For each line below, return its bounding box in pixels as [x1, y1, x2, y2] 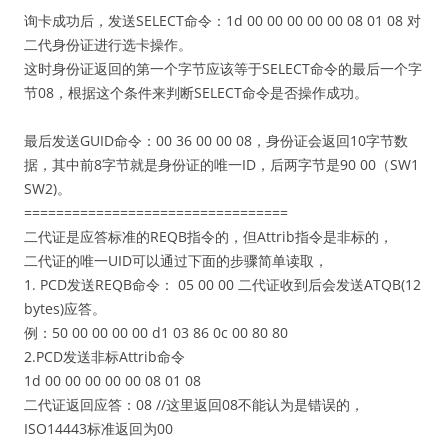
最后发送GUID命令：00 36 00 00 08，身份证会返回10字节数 [24, 131, 408, 150]
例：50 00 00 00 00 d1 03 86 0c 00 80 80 [24, 323, 288, 342]
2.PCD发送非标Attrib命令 [24, 347, 185, 366]
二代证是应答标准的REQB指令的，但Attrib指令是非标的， [24, 227, 393, 246]
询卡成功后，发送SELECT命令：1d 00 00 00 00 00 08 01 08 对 [24, 11, 421, 30]
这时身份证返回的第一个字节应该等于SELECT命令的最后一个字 [24, 59, 422, 78]
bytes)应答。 [24, 299, 106, 318]
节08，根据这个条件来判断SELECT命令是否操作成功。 [24, 83, 368, 102]
